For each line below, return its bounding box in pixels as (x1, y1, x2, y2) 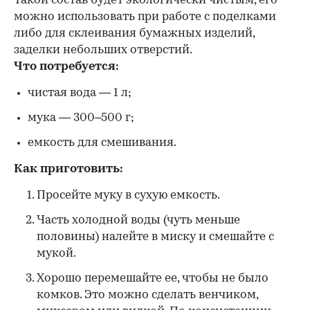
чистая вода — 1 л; (28, 87, 131, 100)
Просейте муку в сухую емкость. (37, 190, 220, 202)
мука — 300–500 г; (28, 112, 134, 125)
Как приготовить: (14, 163, 123, 176)
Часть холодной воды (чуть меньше (37, 215, 240, 227)
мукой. (37, 248, 76, 260)
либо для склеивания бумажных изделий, (14, 28, 255, 40)
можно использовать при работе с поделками (14, 11, 276, 24)
